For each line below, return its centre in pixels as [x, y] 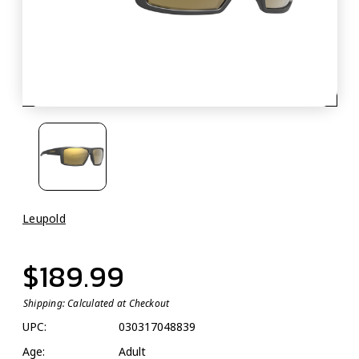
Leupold [44, 218]
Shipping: [44, 303]
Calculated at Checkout [119, 303]
